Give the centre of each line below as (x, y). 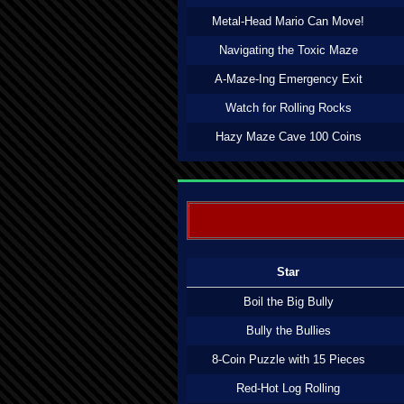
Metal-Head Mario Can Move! (288, 21)
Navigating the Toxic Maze (288, 50)
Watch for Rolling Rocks (288, 108)
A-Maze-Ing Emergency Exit (288, 79)
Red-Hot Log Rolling (288, 388)
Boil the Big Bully (288, 302)
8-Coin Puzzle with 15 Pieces (288, 359)
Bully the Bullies (288, 331)
